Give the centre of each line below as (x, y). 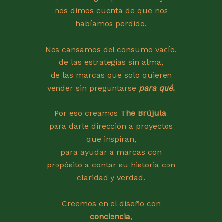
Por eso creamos (87, 113)
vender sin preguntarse (93, 88)
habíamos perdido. (111, 24)
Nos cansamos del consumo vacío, (111, 49)
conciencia (110, 216)
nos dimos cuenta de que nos (111, 11)
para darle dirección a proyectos (111, 126)
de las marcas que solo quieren (111, 75)
